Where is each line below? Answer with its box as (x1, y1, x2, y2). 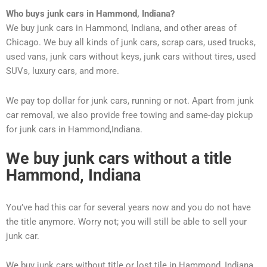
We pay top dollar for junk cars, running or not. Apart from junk (6, 95, 254, 106)
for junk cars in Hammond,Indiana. (6, 123, 142, 135)
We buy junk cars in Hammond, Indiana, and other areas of (6, 23, 237, 33)
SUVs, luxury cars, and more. (6, 66, 119, 76)
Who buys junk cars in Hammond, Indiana (6, 8, 170, 19)
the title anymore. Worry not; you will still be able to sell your (6, 216, 247, 227)
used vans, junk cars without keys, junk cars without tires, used (6, 51, 256, 62)
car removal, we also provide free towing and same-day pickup (6, 109, 253, 120)
